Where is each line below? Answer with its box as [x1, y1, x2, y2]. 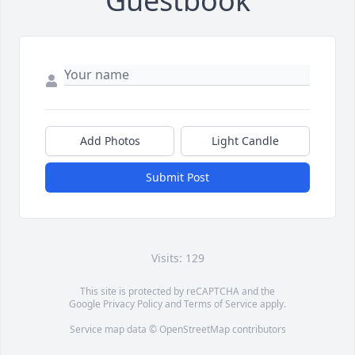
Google [69, 297, 103, 311]
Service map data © [69, 323, 159, 337]
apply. [258, 297, 286, 311]
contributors [229, 323, 286, 337]
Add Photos [79, 133, 140, 149]
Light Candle [212, 133, 279, 149]
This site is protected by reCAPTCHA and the [80, 284, 275, 299]
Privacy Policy [103, 297, 162, 311]
